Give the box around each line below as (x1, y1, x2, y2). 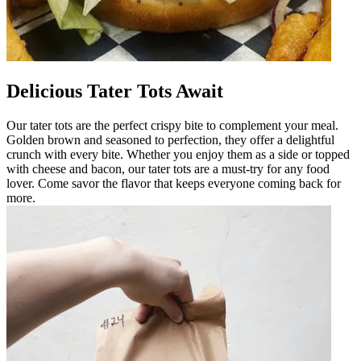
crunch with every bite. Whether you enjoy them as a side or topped (6, 147, 350, 161)
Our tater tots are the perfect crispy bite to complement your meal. (6, 118, 338, 132)
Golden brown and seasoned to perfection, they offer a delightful (6, 132, 334, 147)
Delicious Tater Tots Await (6, 80, 223, 102)
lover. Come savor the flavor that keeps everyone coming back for (6, 176, 341, 190)
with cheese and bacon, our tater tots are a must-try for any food (6, 161, 330, 176)
